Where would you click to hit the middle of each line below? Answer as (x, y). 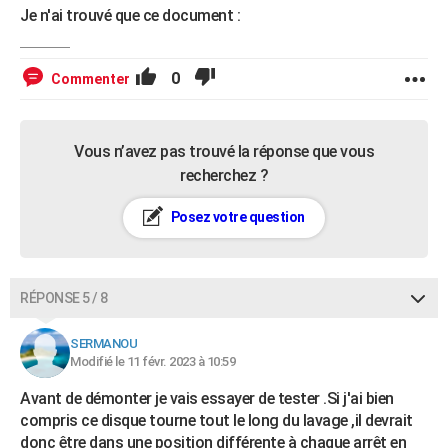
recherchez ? (224, 175)
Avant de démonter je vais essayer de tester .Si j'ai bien (207, 398)
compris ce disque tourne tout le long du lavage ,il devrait (216, 420)
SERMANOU (103, 343)
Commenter (90, 78)
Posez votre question (236, 216)
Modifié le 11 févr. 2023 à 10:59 (152, 361)
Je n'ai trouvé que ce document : (130, 15)
